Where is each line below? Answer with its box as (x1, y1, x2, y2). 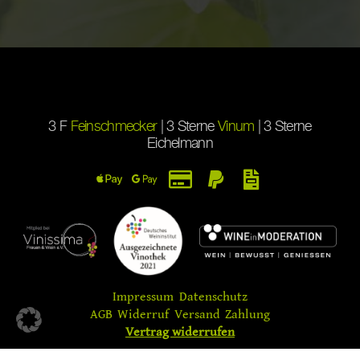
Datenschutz (178, 288, 247, 305)
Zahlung (225, 306, 271, 322)
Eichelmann (147, 137, 213, 152)
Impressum (112, 288, 174, 305)
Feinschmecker (70, 120, 157, 135)
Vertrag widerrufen (125, 324, 235, 340)
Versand (174, 306, 220, 322)
